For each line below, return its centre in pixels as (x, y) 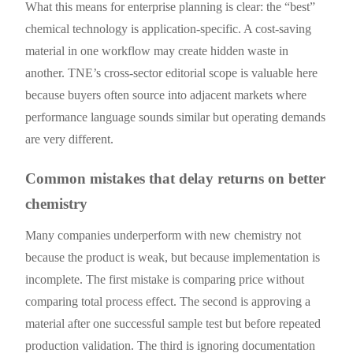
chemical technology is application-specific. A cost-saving (169, 28)
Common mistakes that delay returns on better (176, 178)
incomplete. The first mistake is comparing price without (165, 279)
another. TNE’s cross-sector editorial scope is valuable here (172, 72)
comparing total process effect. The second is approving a (168, 301)
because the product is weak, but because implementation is (173, 257)
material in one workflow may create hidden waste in (157, 50)
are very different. (70, 139)
